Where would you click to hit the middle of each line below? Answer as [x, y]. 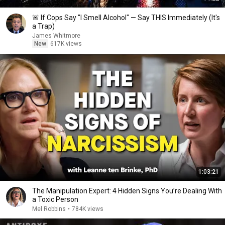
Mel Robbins [49, 209]
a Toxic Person [55, 199]
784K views [88, 209]
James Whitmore [56, 36]
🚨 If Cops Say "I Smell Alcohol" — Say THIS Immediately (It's [126, 18]
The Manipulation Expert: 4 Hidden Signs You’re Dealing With [127, 191]
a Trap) [43, 26]
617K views [66, 44]
